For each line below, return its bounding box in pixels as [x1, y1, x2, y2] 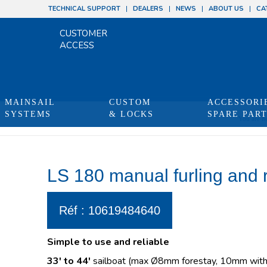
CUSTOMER [60, 27, 107, 39]
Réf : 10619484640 [58, 204, 160, 217]
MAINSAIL [5, 98, 55, 107]
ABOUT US [209, 4, 244, 13]
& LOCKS [109, 110, 154, 119]
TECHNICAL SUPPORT [48, 4, 120, 13]
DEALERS [133, 4, 163, 13]
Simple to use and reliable [46, 235, 169, 249]
